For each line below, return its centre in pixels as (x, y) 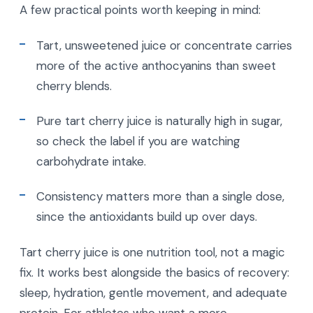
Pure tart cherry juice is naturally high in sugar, (159, 121)
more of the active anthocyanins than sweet (156, 65)
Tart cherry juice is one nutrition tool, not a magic (152, 252)
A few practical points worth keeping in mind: (140, 9)
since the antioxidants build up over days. (147, 216)
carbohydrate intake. (91, 161)
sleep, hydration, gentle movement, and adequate (153, 292)
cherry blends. (74, 86)
